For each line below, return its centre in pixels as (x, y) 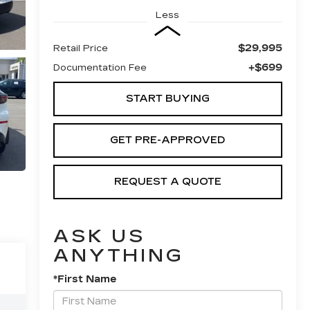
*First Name (84, 279)
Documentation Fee (100, 67)
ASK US (99, 236)
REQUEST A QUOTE (167, 181)
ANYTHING (119, 255)
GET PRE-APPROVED (168, 140)
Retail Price (80, 48)
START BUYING (167, 98)
